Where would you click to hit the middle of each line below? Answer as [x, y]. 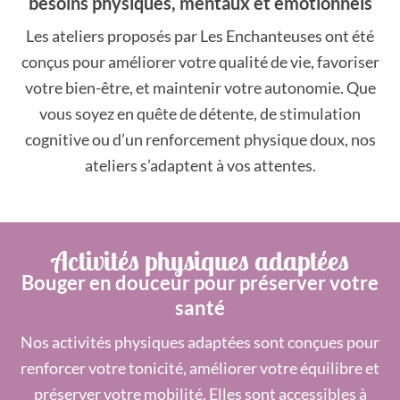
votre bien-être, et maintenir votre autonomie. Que [200, 87]
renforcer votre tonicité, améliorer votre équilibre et [200, 367]
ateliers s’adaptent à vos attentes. [200, 165]
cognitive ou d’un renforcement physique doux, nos [200, 139]
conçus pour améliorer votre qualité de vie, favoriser [200, 61]
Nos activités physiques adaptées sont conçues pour [200, 342]
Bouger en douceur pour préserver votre [200, 282]
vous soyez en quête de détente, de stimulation [200, 113]
